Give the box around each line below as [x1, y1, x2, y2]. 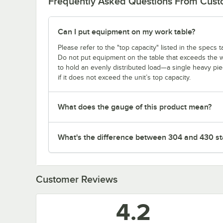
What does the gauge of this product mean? [58, 102, 212, 111]
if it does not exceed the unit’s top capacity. [58, 73, 191, 81]
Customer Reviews [36, 173, 117, 185]
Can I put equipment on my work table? [58, 27, 195, 36]
